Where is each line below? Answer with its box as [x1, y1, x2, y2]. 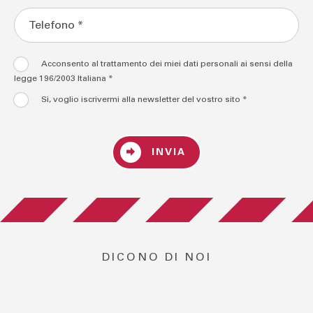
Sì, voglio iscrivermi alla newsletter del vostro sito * [41, 95, 247, 104]
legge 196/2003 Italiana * [14, 74, 113, 83]
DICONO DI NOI [101, 251, 212, 263]
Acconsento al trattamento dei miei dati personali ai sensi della [41, 59, 293, 68]
